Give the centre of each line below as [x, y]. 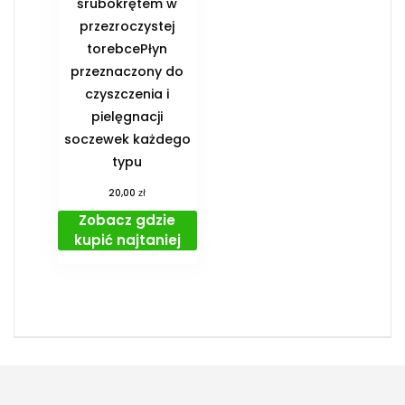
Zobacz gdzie [127, 221]
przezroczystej [127, 27]
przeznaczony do [127, 72]
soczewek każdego [127, 140]
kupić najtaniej [127, 240]
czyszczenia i [127, 94]
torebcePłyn [127, 49]
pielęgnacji [127, 117]
